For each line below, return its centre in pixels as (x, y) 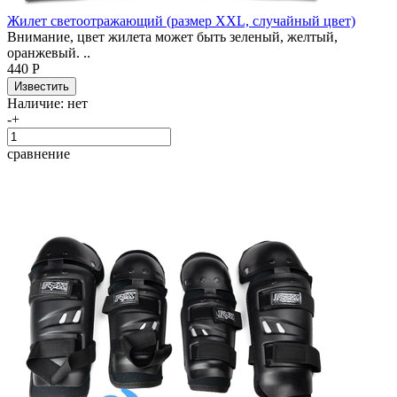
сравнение (39, 153)
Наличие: (37, 103)
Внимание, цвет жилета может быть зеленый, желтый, (172, 36)
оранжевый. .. (49, 52)
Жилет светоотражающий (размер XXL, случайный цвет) (181, 20)
